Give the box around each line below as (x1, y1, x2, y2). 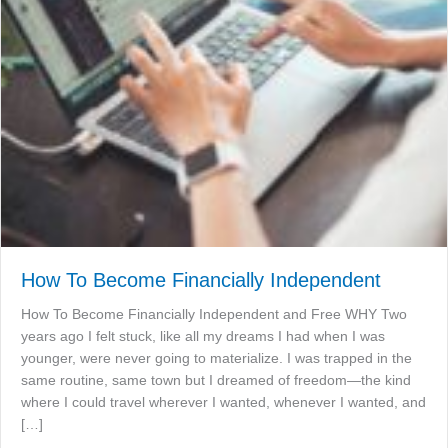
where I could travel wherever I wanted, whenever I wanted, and (21, 394, 426, 411)
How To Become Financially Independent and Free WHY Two (21, 306, 407, 323)
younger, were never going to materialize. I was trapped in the (21, 350, 412, 367)
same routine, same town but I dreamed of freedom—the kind (21, 372, 411, 389)
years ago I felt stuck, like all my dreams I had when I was (21, 328, 385, 345)
